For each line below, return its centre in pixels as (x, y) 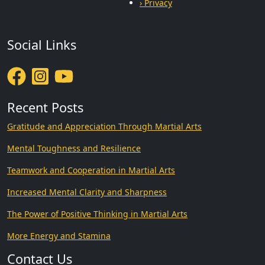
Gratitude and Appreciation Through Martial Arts (104, 126)
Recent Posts (45, 107)
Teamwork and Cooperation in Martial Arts (91, 170)
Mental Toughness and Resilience (74, 148)
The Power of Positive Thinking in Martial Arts (97, 214)
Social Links (42, 44)
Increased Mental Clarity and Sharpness (87, 192)
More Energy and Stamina (59, 235)
